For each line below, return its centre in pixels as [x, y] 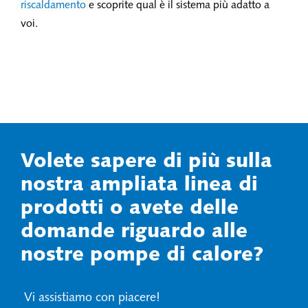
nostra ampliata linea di [139, 185]
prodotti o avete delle [130, 208]
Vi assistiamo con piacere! [90, 298]
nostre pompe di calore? [142, 255]
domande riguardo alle [134, 232]
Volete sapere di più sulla [146, 162]
